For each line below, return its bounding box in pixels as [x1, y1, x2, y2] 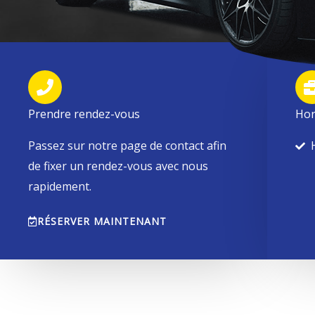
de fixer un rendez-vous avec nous [28, 158, 208, 174]
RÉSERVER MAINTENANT [37, 214, 167, 228]
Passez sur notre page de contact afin [28, 138, 226, 153]
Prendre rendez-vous [28, 106, 140, 122]
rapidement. [28, 179, 91, 194]
